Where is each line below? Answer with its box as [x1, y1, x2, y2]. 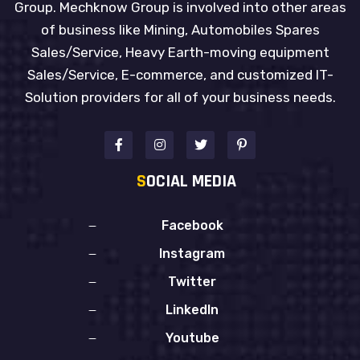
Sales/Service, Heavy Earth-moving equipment [31, 43, 329, 60]
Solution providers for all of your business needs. [24, 88, 336, 105]
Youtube [165, 329, 219, 346]
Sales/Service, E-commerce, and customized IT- [27, 66, 333, 83]
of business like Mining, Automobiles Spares [40, 21, 320, 38]
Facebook [161, 217, 223, 233]
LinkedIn [166, 301, 219, 317]
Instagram [159, 245, 225, 261]
